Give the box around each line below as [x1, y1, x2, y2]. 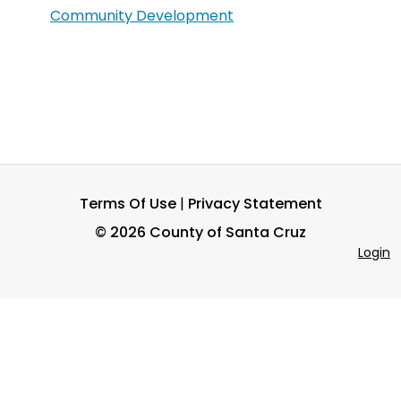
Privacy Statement [187, 193, 322, 214]
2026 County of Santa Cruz [110, 222, 306, 243]
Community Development [50, 5, 234, 26]
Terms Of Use [79, 193, 176, 214]
